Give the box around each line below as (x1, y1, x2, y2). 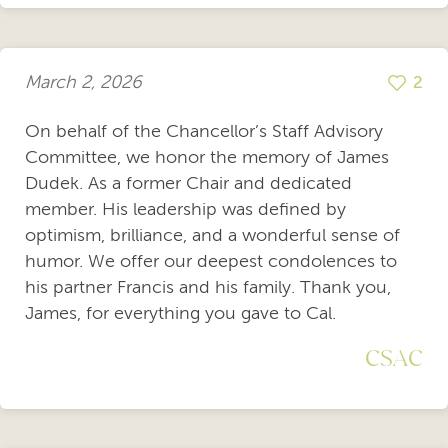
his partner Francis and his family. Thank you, (25, 276, 391, 297)
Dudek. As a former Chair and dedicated (25, 172, 352, 193)
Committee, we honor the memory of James (25, 146, 389, 167)
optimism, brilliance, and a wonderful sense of (25, 224, 400, 245)
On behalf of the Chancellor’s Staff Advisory (25, 120, 383, 141)
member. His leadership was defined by (25, 198, 346, 219)
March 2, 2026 (25, 72, 142, 93)
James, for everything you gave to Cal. (25, 302, 336, 323)
